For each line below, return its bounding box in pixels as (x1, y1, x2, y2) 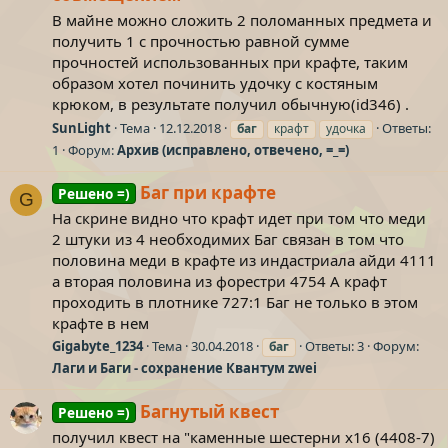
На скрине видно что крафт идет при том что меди (52, 207, 426, 228)
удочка (326, 119, 366, 137)
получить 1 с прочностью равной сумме (52, 30, 349, 51)
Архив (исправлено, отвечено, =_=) (117, 140, 349, 159)
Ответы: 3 (305, 337, 364, 356)
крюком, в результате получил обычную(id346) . (52, 93, 409, 114)
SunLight (52, 118, 111, 137)
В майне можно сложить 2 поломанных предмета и (52, 9, 432, 30)
